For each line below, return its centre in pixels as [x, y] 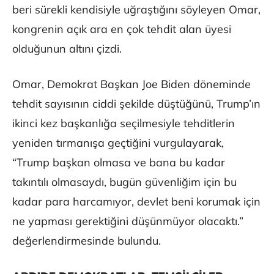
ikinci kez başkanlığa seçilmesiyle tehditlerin [124, 124]
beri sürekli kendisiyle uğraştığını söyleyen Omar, [136, 10]
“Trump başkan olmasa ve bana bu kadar [119, 163]
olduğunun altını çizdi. [67, 49]
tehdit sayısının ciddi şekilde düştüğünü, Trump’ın [136, 104]
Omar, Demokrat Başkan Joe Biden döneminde [131, 84]
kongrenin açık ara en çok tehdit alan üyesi [122, 29]
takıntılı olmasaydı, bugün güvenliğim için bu [124, 182]
